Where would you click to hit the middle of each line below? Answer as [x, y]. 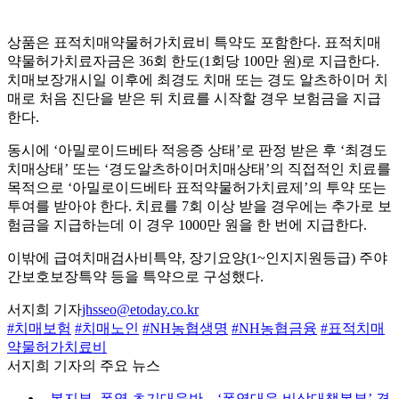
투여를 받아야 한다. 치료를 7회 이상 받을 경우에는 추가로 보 [199, 207]
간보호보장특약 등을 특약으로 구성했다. [135, 277]
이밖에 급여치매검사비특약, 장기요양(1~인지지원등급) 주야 [197, 258]
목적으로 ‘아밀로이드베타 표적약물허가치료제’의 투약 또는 [197, 188]
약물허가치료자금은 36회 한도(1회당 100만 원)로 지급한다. [193, 61]
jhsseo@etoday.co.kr [140, 310]
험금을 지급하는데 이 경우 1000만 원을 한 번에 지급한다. [187, 225]
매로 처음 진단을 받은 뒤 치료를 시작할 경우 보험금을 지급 [194, 99]
